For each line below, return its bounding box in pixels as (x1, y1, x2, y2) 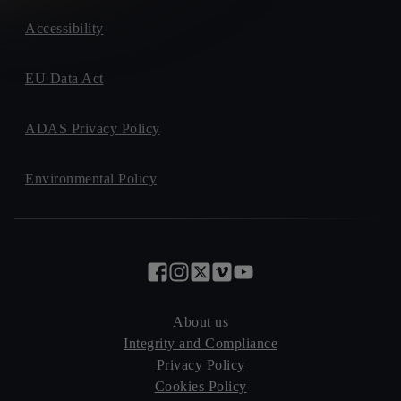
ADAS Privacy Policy (25, 121, 160, 136)
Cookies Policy (154, 379, 247, 394)
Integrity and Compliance (124, 336, 277, 351)
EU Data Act (25, 71, 104, 86)
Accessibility (25, 21, 104, 36)
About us (173, 314, 228, 329)
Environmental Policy (25, 171, 157, 186)
